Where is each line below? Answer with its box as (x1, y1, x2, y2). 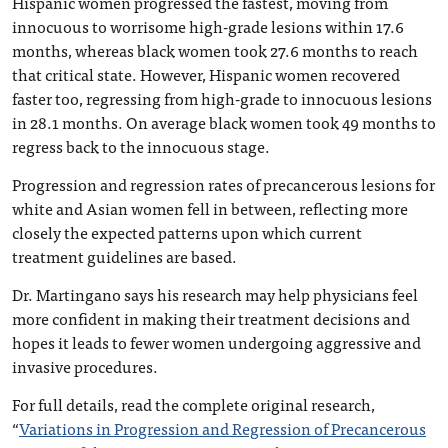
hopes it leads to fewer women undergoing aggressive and (12, 329, 421, 355)
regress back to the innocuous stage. (12, 133, 270, 159)
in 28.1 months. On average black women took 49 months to (12, 109, 436, 135)
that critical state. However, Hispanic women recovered (12, 61, 400, 87)
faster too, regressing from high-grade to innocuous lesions (12, 85, 432, 111)
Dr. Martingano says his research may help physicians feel (12, 281, 418, 307)
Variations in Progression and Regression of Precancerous (19, 415, 426, 441)
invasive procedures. (12, 353, 158, 379)
